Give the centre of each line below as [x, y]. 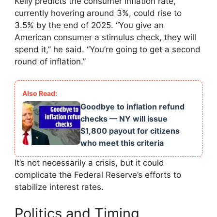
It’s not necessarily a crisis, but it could [89, 163]
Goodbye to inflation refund [132, 106]
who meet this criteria [122, 143]
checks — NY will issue [124, 118]
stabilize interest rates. [59, 187]
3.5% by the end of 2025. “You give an [89, 25]
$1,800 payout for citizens [130, 131]
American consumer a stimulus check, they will [105, 38]
